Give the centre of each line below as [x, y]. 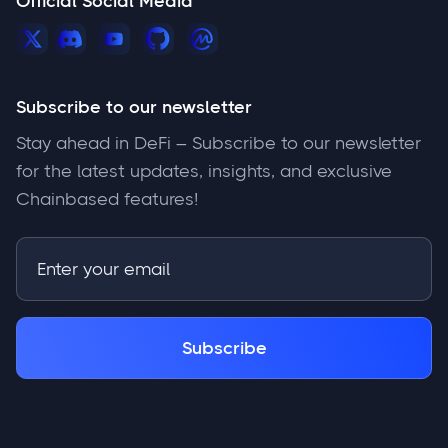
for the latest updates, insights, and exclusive [204, 171]
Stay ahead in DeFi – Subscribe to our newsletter [218, 143]
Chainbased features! [107, 199]
